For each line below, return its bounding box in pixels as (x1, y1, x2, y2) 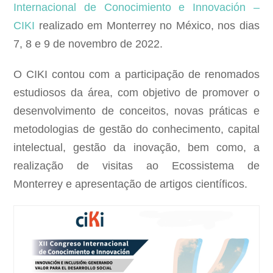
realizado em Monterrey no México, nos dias (35, 19, 260, 32)
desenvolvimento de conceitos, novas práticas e (13, 105, 260, 118)
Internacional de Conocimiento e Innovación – (13, 1, 260, 14)
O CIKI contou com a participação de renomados (13, 68, 260, 81)
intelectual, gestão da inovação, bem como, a (13, 141, 260, 154)
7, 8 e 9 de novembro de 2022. (13, 38, 163, 51)
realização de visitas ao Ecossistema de (13, 160, 260, 172)
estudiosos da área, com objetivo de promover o (13, 87, 260, 99)
